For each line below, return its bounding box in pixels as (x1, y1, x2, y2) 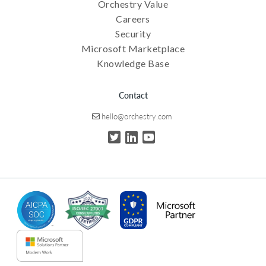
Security (115, 28, 151, 40)
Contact (118, 89, 148, 102)
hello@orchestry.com (101, 110, 172, 122)
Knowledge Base (97, 58, 169, 69)
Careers (116, 13, 150, 25)
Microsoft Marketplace (81, 43, 185, 55)
